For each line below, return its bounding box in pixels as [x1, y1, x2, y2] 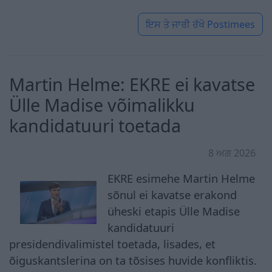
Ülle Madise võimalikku [9, 92, 195, 117]
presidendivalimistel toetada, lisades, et [9, 236, 216, 251]
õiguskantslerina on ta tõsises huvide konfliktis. [9, 252, 257, 268]
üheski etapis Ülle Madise [107, 203, 240, 219]
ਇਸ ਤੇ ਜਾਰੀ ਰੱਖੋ [146, 17, 205, 31]
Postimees [207, 17, 255, 31]
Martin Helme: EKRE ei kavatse [9, 72, 255, 96]
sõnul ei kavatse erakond [107, 186, 237, 202]
